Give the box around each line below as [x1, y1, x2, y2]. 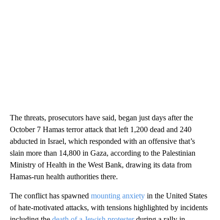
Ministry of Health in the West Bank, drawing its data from [10, 160, 192, 169]
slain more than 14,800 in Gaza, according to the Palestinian [10, 148, 195, 157]
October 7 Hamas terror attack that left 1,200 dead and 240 [10, 125, 192, 134]
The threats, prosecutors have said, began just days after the [10, 113, 193, 122]
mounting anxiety [91, 191, 147, 200]
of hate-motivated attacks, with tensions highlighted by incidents [10, 203, 208, 212]
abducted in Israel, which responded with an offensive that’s [10, 137, 195, 145]
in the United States [147, 191, 207, 200]
